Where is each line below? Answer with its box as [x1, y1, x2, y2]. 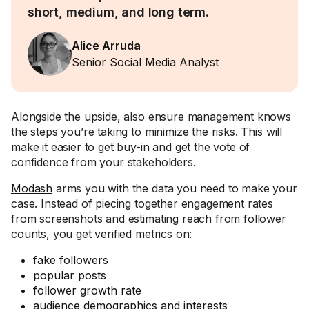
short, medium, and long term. [28, 5, 209, 19]
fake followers [33, 253, 108, 267]
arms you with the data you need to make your [52, 181, 297, 195]
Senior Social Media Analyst [72, 55, 219, 69]
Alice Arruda [72, 39, 141, 52]
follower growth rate [33, 283, 141, 297]
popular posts [33, 268, 106, 282]
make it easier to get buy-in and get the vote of [11, 140, 250, 154]
